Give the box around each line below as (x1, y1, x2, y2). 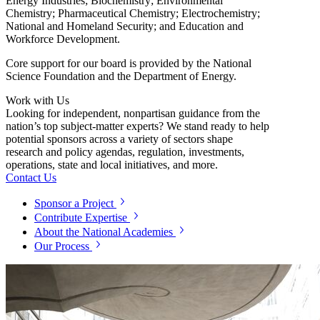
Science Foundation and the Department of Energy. (6, 69, 236, 82)
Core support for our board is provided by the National (6, 56, 251, 69)
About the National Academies (34, 225, 173, 238)
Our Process (34, 239, 89, 252)
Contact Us (6, 171, 56, 184)
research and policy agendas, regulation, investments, (6, 145, 244, 158)
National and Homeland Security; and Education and (6, 19, 244, 32)
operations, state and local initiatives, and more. (6, 158, 218, 171)
